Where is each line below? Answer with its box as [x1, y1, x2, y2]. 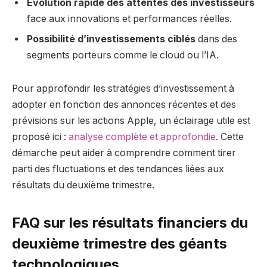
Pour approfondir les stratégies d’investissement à [12, 82, 234, 94]
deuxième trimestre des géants [12, 235, 227, 253]
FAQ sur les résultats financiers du [12, 214, 248, 232]
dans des [195, 33, 237, 45]
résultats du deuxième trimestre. [12, 179, 154, 191]
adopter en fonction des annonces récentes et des [12, 98, 236, 110]
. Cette [216, 131, 244, 142]
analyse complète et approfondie [69, 131, 216, 142]
